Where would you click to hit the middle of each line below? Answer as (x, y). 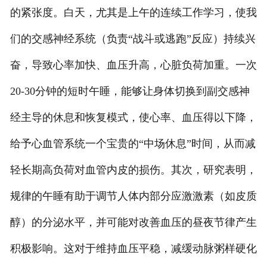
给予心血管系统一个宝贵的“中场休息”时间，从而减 (133, 144)
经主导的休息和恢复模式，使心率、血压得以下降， (133, 118)
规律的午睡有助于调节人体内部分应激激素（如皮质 (133, 196)
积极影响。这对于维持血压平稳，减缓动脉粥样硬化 (133, 249)
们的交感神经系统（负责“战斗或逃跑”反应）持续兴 (133, 39)
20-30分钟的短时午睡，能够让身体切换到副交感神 (130, 91)
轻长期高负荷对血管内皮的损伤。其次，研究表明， (133, 170)
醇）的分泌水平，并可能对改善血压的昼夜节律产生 (133, 223)
